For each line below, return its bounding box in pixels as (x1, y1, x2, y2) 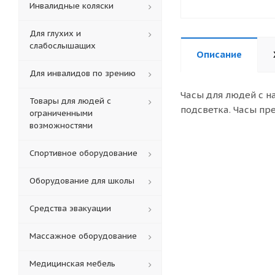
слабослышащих (29, 41, 96, 51)
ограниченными (29, 108, 93, 118)
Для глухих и (29, 28, 81, 39)
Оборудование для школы (29, 176, 134, 186)
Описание (196, 48, 242, 60)
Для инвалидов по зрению (29, 68, 136, 79)
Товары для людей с (29, 96, 111, 106)
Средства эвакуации (29, 203, 111, 214)
